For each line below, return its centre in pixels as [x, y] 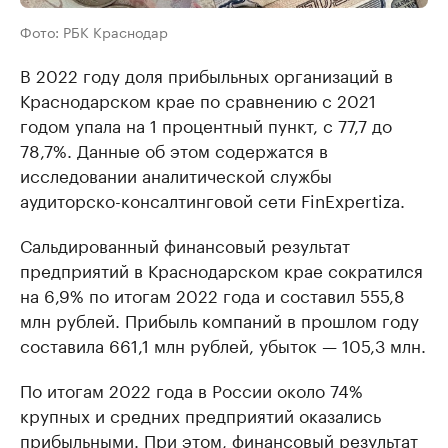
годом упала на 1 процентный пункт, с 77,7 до [206, 124]
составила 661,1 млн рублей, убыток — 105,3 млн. [223, 344]
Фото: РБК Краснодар [94, 31]
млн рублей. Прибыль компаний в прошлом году [219, 319]
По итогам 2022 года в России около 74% [191, 389]
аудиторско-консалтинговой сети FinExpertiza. [212, 199]
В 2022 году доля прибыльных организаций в [206, 74]
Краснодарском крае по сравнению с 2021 [198, 99]
